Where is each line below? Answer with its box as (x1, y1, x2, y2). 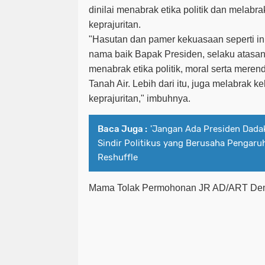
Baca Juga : (98, 124, 147, 135)
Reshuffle (98, 152, 138, 163)
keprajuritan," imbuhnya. (89, 93, 193, 104)
